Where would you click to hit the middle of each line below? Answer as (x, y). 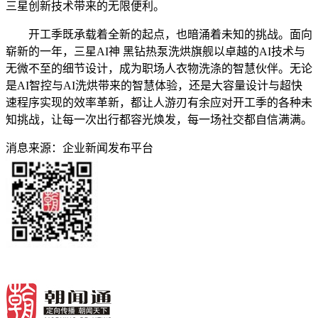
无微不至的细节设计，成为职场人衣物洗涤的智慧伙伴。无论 (159, 68)
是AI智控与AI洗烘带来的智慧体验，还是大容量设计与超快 (154, 85)
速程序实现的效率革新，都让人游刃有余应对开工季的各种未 (159, 102)
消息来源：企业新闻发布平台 (79, 148)
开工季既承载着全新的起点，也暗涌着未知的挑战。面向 (159, 34)
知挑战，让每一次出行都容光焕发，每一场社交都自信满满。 (159, 119)
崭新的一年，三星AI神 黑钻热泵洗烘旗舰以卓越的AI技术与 (155, 51)
